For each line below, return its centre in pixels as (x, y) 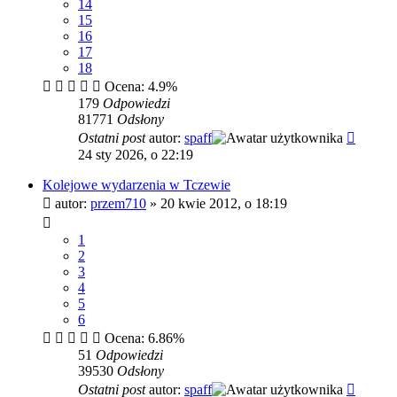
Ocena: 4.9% (139, 86)
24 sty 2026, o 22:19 (136, 154)
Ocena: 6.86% (143, 338)
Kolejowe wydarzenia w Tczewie (136, 184)
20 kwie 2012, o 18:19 (224, 203)
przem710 (118, 203)
